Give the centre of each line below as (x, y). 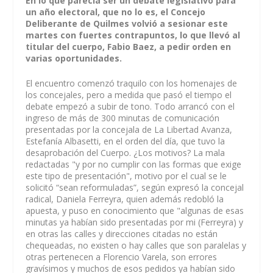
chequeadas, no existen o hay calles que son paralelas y (136, 246)
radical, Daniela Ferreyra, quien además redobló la (125, 199)
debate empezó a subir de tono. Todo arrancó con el (130, 107)
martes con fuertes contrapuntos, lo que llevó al (133, 35)
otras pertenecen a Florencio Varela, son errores (122, 257)
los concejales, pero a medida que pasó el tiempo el (129, 95)
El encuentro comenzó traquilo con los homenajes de (132, 83)
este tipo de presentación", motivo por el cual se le (126, 176)
